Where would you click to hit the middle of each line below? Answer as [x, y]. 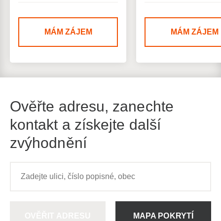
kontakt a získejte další [85, 125]
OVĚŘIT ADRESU [58, 216]
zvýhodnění [48, 143]
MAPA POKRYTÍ [163, 216]
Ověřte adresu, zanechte [92, 106]
